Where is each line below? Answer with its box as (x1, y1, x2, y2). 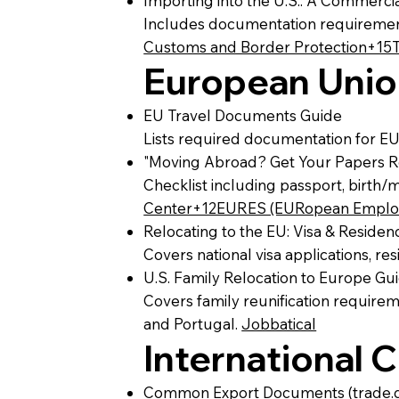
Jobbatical (241, 313, 317, 333)
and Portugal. (143, 313, 242, 333)
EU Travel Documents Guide (143, 105, 343, 125)
